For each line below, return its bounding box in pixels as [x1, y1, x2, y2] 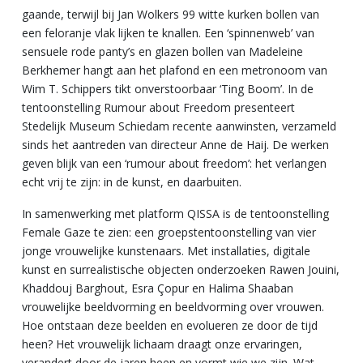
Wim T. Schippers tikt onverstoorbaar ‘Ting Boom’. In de [22, 81, 314, 96]
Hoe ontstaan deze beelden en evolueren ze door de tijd [22, 318, 318, 333]
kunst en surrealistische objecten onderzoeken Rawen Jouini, [22, 262, 340, 277]
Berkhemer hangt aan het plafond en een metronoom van [22, 62, 327, 78]
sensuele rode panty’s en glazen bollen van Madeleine [22, 44, 303, 59]
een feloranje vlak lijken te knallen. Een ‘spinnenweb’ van [22, 25, 314, 41]
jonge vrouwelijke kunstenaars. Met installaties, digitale [22, 243, 310, 258]
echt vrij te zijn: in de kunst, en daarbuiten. [22, 174, 241, 190]
